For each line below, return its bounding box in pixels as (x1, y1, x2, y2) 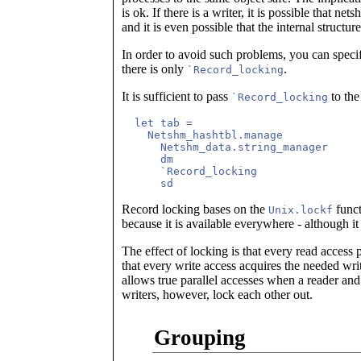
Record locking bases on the (122, 201, 268, 216)
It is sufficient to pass (122, 89, 231, 103)
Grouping (153, 325, 246, 350)
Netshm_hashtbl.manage (122, 128, 283, 141)
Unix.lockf (268, 203, 333, 216)
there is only (122, 61, 187, 76)
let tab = (122, 116, 193, 129)
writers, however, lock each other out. (122, 287, 313, 301)
